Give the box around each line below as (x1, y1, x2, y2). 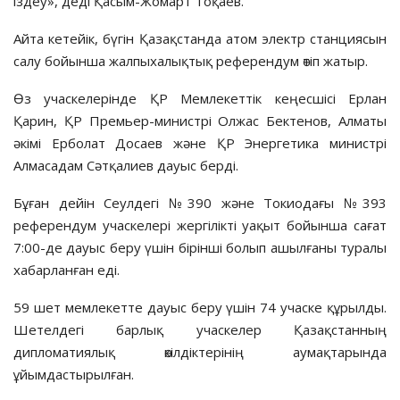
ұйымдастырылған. (13, 364, 134, 383)
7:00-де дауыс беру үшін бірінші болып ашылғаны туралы (13, 237, 387, 256)
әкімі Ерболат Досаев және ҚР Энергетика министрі (13, 133, 387, 152)
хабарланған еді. (13, 260, 120, 279)
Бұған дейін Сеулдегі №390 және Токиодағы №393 (13, 193, 387, 212)
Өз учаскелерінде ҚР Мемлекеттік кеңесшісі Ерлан (13, 88, 387, 107)
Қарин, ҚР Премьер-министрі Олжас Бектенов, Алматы (13, 111, 387, 129)
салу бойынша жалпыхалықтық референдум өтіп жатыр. (13, 51, 368, 70)
